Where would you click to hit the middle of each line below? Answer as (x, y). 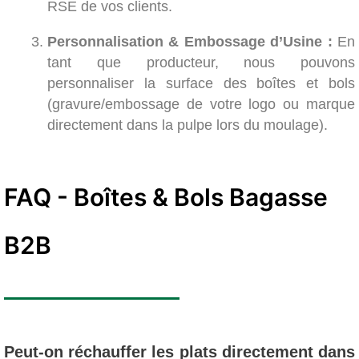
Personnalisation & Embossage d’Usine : (190, 42)
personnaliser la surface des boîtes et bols (201, 84)
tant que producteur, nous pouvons (201, 63)
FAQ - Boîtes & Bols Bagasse (166, 198)
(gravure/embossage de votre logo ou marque (201, 105)
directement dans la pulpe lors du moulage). (188, 125)
